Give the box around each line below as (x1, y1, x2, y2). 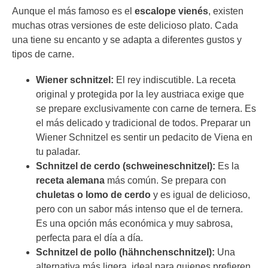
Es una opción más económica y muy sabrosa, (36, 218, 233, 229)
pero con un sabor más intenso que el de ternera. (36, 204, 243, 214)
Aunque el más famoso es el (12, 5, 135, 16)
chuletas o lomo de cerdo (36, 190, 151, 200)
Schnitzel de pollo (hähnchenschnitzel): (36, 247, 215, 257)
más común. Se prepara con (105, 175, 226, 185)
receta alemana (36, 175, 105, 185)
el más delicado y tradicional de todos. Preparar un (36, 118, 251, 128)
